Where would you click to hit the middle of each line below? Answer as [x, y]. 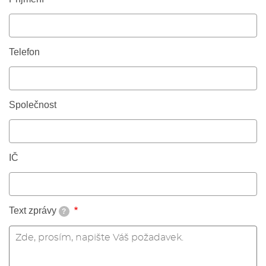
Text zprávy [33, 211]
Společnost [33, 105]
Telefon [24, 52]
